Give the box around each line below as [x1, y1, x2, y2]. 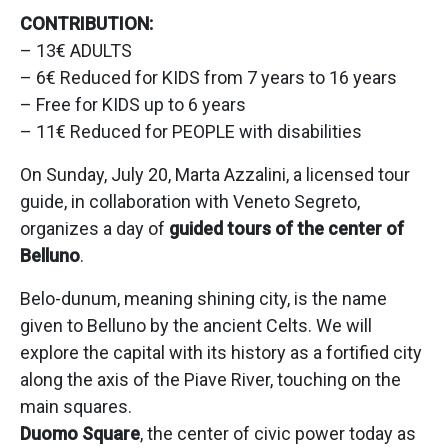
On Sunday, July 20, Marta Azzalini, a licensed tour [20, 164, 410, 185]
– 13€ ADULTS [20, 40, 132, 61]
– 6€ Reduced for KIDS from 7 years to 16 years [20, 67, 397, 88]
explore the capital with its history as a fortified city [20, 342, 422, 363]
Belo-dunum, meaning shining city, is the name [20, 288, 387, 309]
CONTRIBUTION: [20, 13, 153, 34]
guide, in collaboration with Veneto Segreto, [20, 191, 360, 212]
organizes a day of [20, 218, 169, 239]
